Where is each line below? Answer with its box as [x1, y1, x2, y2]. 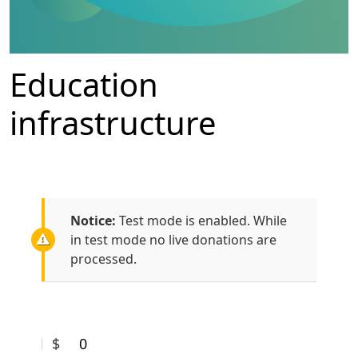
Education [10, 62, 158, 106]
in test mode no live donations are [70, 231, 276, 249]
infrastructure [10, 101, 217, 145]
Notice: [70, 212, 116, 229]
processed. [70, 250, 137, 268]
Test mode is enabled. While [116, 212, 287, 229]
